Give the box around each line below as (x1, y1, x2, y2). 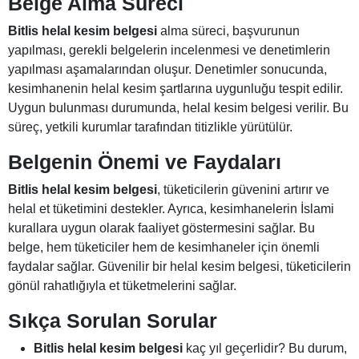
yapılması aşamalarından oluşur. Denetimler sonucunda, (8, 63, 327, 77)
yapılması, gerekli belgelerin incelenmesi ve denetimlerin (8, 43, 330, 58)
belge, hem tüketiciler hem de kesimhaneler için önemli (8, 240, 320, 255)
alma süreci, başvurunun (157, 24, 300, 38)
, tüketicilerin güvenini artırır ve (157, 183, 329, 197)
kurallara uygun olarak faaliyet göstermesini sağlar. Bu (8, 221, 315, 236)
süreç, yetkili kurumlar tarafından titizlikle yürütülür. (8, 120, 292, 135)
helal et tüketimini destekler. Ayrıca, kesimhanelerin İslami (8, 202, 334, 216)
